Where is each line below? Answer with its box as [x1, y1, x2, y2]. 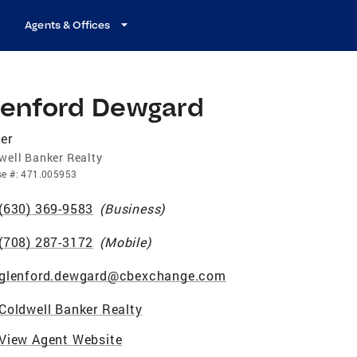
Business [104, 199, 161, 217]
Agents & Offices [25, 18, 111, 31]
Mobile [104, 233, 147, 250]
